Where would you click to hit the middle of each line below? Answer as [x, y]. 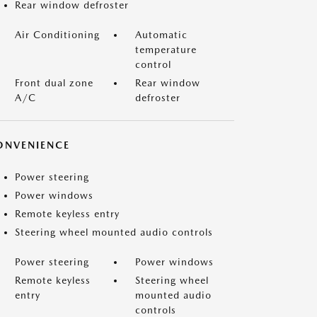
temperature [166, 50]
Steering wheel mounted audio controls [114, 232]
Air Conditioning [57, 35]
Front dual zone [54, 83]
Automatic [161, 35]
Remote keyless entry [67, 214]
